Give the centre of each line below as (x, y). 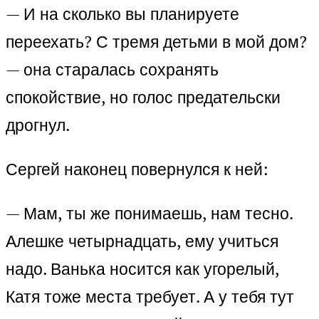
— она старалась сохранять (112, 70)
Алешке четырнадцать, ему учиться (142, 241)
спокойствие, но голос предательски (143, 98)
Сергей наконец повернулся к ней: (137, 169)
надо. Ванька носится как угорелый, (142, 269)
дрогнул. (38, 125)
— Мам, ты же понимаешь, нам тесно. (149, 214)
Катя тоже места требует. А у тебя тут (150, 297)
